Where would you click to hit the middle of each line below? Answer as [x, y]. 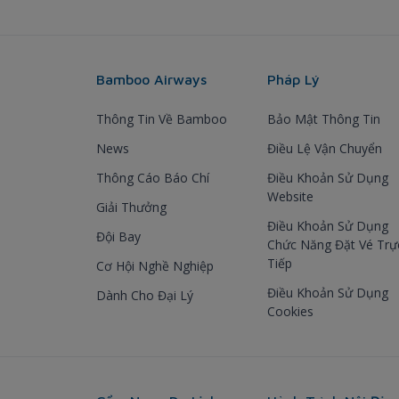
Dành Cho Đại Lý [145, 295]
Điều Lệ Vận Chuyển [325, 148]
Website [290, 196]
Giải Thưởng [131, 207]
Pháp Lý [293, 79]
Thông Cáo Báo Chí [153, 177]
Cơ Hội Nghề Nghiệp [155, 265]
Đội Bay [118, 236]
